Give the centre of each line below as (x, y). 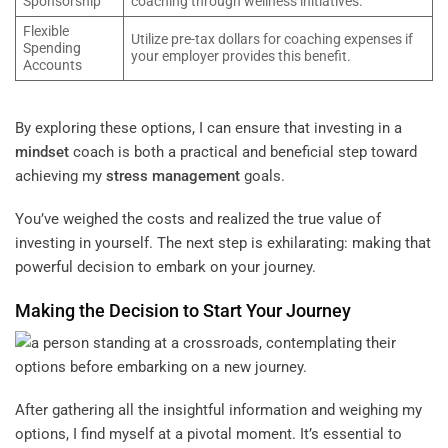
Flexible (45, 31)
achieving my (60, 175)
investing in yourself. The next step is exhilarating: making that (223, 243)
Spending (51, 48)
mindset (42, 151)
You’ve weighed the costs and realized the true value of (198, 219)
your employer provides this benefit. (240, 56)
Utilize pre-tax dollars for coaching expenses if (271, 39)
